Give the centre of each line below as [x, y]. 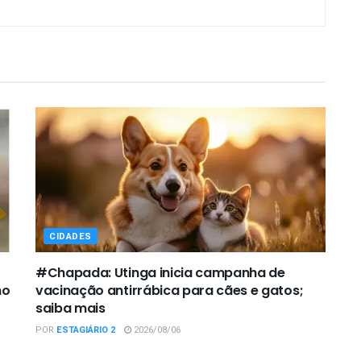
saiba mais [71, 308]
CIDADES [71, 236]
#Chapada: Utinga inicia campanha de [160, 272]
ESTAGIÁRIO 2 [86, 330]
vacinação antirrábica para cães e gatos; [170, 290]
